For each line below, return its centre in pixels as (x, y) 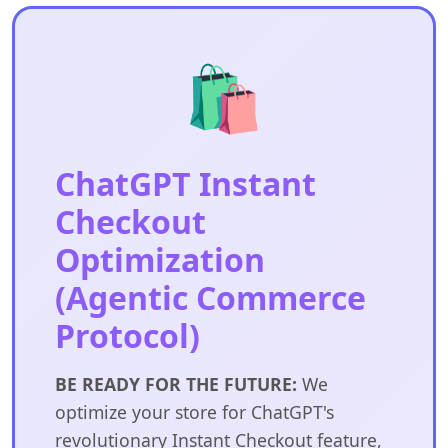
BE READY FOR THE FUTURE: (176, 383)
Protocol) (127, 335)
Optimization (160, 259)
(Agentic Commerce (210, 297)
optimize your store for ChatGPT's (194, 411)
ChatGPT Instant (185, 183)
